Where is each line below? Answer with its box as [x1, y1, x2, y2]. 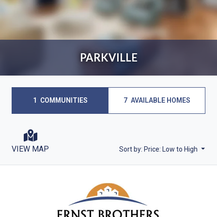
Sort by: [119, 145, 144, 153]
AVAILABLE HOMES [129, 96, 190, 104]
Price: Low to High [144, 145, 198, 153]
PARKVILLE [79, 50, 138, 64]
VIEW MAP [12, 144, 49, 154]
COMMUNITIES [39, 96, 88, 104]
